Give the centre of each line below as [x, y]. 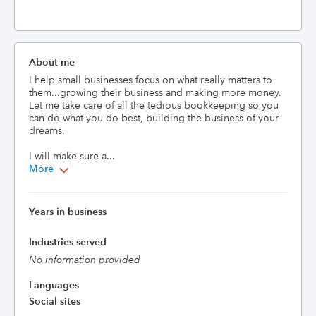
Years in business [68, 212]
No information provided [85, 260]
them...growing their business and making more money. [155, 92]
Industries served [68, 242]
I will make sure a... [72, 156]
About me [52, 62]
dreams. [48, 130]
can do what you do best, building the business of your [154, 118]
